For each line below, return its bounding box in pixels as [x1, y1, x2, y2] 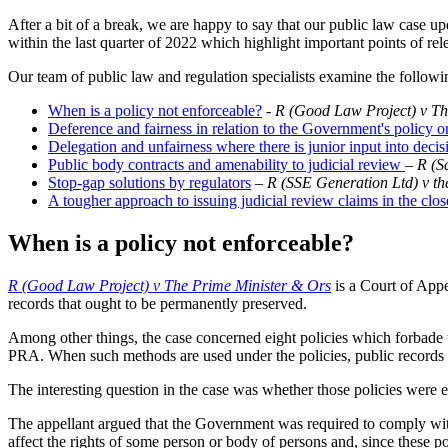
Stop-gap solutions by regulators [48, 174, 251, 192]
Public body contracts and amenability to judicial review [48, 156, 405, 174]
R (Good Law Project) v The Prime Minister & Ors [8, 277, 331, 295]
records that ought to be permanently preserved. [8, 295, 307, 313]
